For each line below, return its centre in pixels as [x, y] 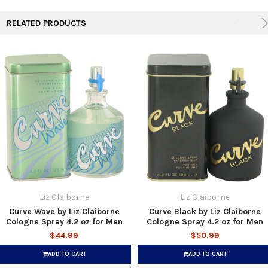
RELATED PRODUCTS [46, 23]
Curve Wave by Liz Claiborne [64, 211]
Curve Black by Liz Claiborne [205, 211]
